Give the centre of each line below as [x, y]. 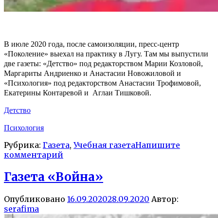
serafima [21, 209]
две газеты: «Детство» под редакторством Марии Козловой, [103, 63]
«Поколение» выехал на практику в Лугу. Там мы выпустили [106, 54]
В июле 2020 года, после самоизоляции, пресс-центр [91, 44]
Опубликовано [36, 199]
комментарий [34, 154]
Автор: [164, 199]
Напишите [158, 145]
